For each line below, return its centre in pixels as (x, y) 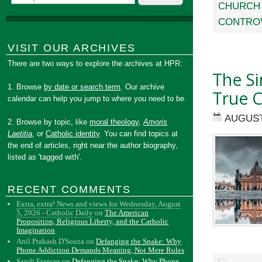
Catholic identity (73, 134)
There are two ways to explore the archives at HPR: (95, 63)
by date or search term (82, 87)
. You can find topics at (139, 134)
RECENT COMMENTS (69, 189)
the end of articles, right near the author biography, (93, 145)
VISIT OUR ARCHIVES (72, 48)
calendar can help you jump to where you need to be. (97, 99)
